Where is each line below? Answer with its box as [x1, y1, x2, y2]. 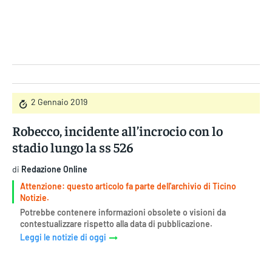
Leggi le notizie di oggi [20, 232, 106, 243]
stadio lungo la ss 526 [12, 138, 134, 155]
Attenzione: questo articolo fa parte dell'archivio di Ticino [20, 180, 236, 191]
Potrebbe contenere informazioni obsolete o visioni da [20, 206, 226, 217]
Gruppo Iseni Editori [98, 38, 174, 49]
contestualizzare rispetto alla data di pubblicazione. [20, 218, 212, 229]
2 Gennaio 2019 [31, 97, 87, 107]
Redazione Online [21, 163, 87, 174]
